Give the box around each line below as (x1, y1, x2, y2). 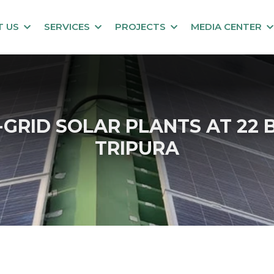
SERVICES (44, 21, 90, 32)
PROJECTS (115, 21, 166, 32)
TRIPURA (95, 136, 179, 160)
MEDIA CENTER (191, 21, 262, 32)
